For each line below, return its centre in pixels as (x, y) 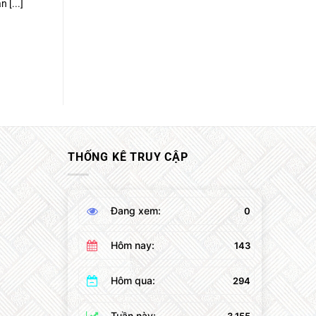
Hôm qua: (133, 280)
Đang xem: (135, 210)
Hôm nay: (132, 245)
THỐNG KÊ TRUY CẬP (128, 157)
